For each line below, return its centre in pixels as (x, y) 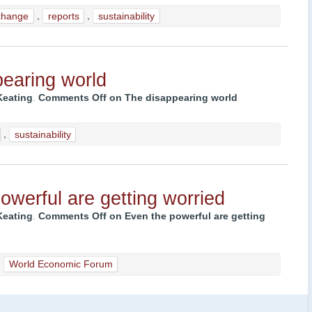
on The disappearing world (172, 98)
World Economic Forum (61, 265)
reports (63, 16)
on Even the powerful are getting (186, 217)
